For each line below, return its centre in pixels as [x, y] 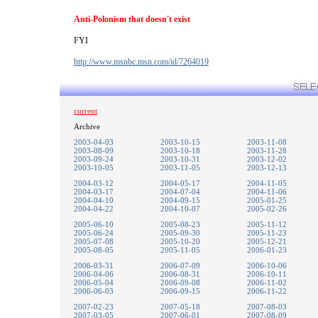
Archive [87, 126]
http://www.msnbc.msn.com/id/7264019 [141, 62]
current [86, 111]
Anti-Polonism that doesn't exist [132, 19]
